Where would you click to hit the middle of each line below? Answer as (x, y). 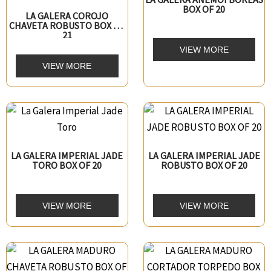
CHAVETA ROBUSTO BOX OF (67, 25)
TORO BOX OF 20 (67, 165)
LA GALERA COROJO (67, 15)
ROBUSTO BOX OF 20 (204, 165)
